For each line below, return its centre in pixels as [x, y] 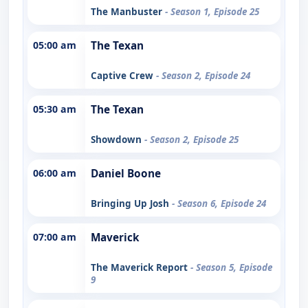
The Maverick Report [141, 267]
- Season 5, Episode [231, 267]
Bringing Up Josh [131, 203]
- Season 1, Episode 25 [212, 11]
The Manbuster [128, 11]
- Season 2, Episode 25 [191, 139]
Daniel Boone [126, 173]
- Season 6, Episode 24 [219, 203]
